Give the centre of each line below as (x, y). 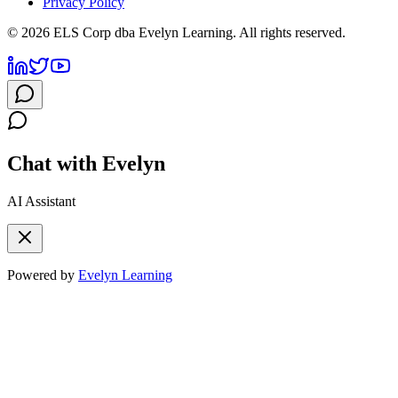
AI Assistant (41, 201)
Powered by (41, 275)
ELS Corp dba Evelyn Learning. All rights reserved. (198, 32)
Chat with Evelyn (86, 163)
